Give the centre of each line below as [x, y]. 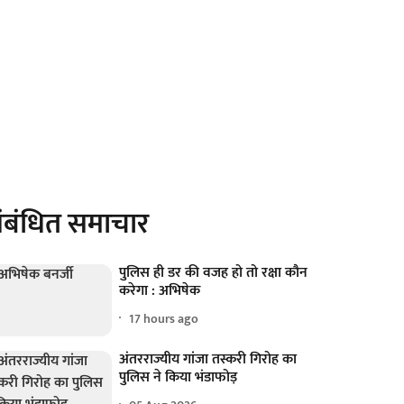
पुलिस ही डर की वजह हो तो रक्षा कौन [214, 273]
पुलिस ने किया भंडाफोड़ [179, 378]
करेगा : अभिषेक [160, 291]
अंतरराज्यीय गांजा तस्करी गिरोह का [208, 360]
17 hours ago [164, 318]
